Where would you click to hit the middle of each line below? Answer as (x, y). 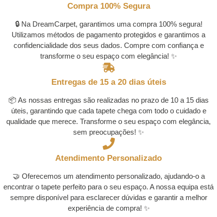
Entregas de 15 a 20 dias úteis (108, 82)
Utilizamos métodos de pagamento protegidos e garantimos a (108, 35)
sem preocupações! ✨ (108, 132)
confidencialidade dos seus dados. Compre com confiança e (108, 45)
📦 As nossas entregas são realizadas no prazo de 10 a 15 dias (108, 100)
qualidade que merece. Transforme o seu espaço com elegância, (108, 121)
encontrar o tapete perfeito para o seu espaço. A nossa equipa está (108, 187)
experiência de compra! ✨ (108, 208)
